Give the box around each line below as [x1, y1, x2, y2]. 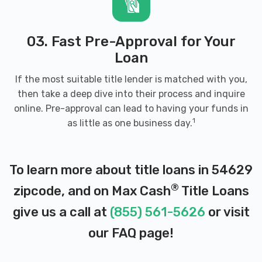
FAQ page [112, 225, 170, 241]
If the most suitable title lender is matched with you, [15, 74, 247, 85]
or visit [205, 204, 250, 220]
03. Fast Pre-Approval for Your [26, 33, 236, 50]
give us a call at [12, 204, 110, 220]
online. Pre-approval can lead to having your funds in [13, 103, 249, 114]
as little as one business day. [67, 118, 192, 129]
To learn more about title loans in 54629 [9, 162, 253, 178]
